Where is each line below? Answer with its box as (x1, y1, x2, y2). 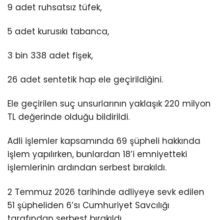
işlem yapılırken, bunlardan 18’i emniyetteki (7, 148, 187, 161)
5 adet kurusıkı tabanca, (7, 26, 109, 38)
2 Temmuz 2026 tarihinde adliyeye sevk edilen (7, 186, 204, 198)
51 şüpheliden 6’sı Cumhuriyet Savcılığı (7, 199, 169, 211)
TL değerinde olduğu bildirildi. (7, 111, 130, 123)
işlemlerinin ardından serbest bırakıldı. (7, 162, 166, 174)
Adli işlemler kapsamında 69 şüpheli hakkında (7, 135, 200, 147)
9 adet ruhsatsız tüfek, (7, 1, 102, 13)
